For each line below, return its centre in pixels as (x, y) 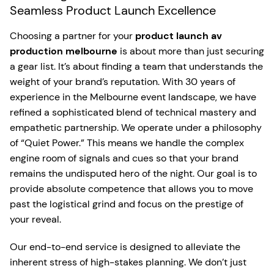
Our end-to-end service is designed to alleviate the (125, 246)
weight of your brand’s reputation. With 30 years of (123, 81)
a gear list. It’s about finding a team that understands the (136, 66)
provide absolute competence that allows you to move (131, 188)
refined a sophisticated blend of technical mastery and (133, 112)
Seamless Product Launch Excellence (113, 10)
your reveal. (35, 219)
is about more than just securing (191, 51)
